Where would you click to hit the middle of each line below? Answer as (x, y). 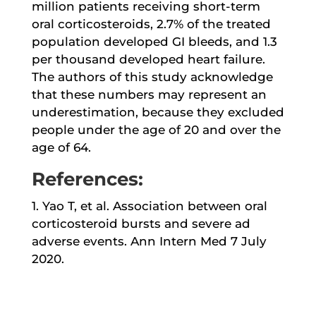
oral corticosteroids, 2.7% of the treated (151, 24)
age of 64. (61, 147)
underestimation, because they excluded (158, 112)
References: (87, 179)
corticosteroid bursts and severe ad (141, 223)
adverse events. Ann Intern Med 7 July (149, 241)
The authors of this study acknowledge (152, 77)
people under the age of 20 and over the (156, 129)
